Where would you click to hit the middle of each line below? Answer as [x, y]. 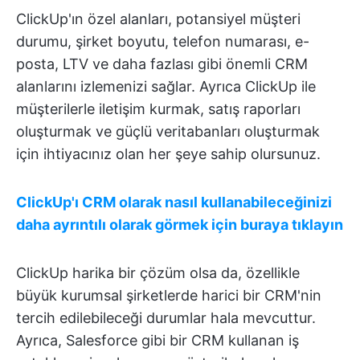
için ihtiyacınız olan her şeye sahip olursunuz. [168, 154]
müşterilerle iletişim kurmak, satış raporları [158, 109]
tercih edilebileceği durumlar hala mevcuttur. [166, 318]
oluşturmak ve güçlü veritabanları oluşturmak [168, 131]
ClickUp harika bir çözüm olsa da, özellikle [158, 273]
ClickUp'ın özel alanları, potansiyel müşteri [158, 19]
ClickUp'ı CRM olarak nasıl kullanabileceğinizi [174, 202]
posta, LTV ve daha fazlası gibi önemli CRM [162, 64]
